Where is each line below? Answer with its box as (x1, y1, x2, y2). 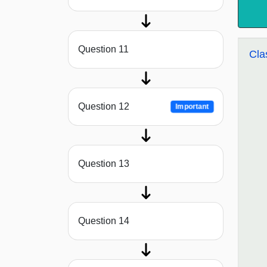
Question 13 (78, 159, 129, 169)
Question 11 (78, 44, 129, 55)
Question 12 (78, 101, 129, 112)
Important (176, 103, 209, 111)
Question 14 (78, 216, 129, 226)
